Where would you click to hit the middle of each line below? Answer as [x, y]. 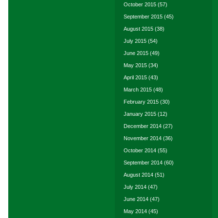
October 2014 [140, 150]
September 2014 [143, 163]
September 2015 [143, 17]
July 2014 [135, 187]
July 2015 [135, 41]
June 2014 [136, 199]
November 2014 [143, 138]
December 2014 [143, 126]
